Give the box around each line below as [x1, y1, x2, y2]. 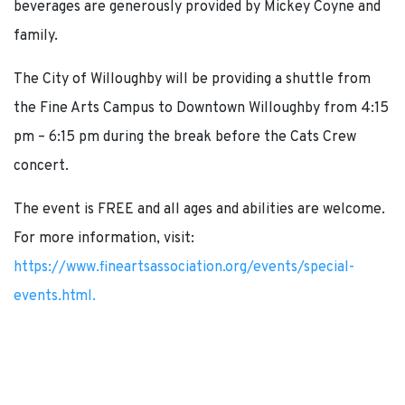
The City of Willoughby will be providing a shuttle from [14, 70, 371, 89]
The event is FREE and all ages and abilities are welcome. [14, 200, 385, 219]
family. [14, 26, 58, 45]
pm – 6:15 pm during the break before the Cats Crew [14, 127, 356, 146]
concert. [14, 156, 69, 175]
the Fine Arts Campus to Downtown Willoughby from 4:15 [14, 99, 389, 118]
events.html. [14, 287, 99, 306]
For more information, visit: [14, 229, 194, 248]
